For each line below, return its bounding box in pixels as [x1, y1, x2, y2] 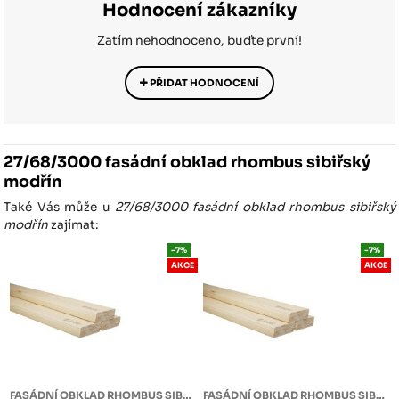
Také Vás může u [4, 199, 115, 216]
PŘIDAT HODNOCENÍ [148, 76, 259, 89]
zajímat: [48, 217, 100, 233]
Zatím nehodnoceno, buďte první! [97, 32, 302, 48]
